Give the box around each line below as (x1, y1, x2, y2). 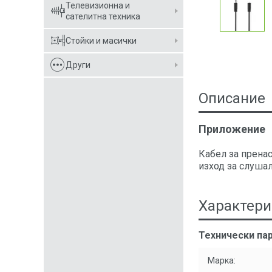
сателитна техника (66, 12, 140, 21)
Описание (199, 90, 265, 107)
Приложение (199, 123, 265, 135)
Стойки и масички (66, 36, 137, 46)
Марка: (208, 256, 236, 265)
